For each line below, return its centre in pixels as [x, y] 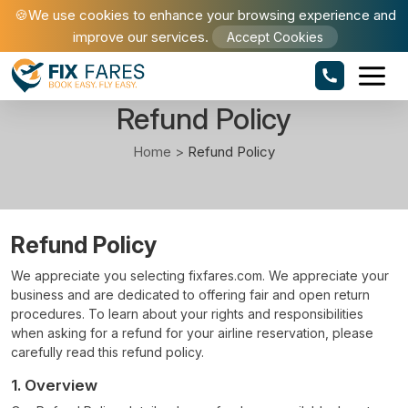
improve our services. [141, 37]
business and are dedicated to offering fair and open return [190, 295]
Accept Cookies [275, 37]
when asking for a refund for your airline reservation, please [192, 333]
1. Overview [54, 385]
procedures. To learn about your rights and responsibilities [187, 314]
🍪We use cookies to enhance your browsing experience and [205, 15]
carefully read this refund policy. [107, 352]
